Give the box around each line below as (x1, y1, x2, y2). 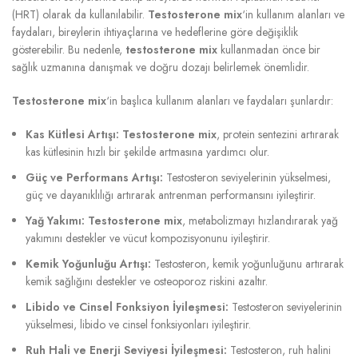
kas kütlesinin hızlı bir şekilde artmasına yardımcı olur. (26, 143, 269, 160)
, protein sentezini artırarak (217, 125, 339, 142)
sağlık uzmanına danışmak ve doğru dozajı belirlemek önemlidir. (12, 58, 309, 75)
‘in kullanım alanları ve (242, 6, 344, 22)
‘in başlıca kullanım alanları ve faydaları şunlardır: (106, 92, 333, 109)
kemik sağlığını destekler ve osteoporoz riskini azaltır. (26, 272, 268, 289)
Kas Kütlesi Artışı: (26, 125, 119, 142)
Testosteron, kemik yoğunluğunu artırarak (151, 255, 344, 272)
